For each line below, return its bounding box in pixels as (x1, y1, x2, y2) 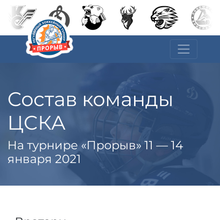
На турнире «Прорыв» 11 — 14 (7, 138, 183, 152)
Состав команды (7, 87, 173, 111)
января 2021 (7, 152, 81, 166)
